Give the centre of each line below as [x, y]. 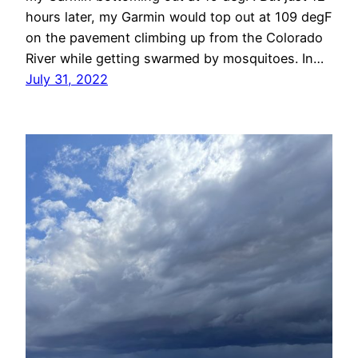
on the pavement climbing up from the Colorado [174, 38]
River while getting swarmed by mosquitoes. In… [175, 59]
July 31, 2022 [67, 80]
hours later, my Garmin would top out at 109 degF [179, 17]
